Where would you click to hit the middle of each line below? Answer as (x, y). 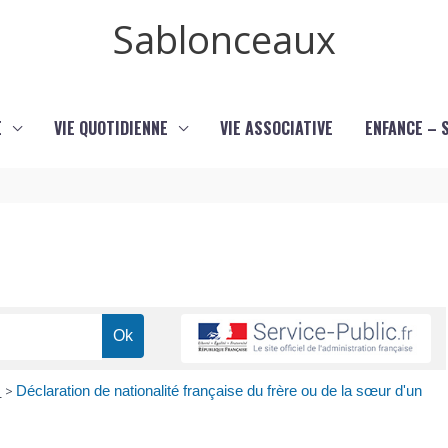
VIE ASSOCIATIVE (276, 128)
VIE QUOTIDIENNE (110, 128)
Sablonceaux (224, 39)
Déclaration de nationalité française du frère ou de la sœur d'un (218, 391)
